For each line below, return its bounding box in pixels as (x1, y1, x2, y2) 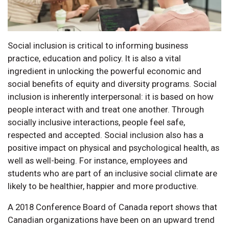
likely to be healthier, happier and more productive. (8, 180, 198, 191)
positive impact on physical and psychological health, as (8, 142, 219, 153)
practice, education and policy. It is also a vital (8, 53, 181, 63)
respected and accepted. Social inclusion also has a (8, 129, 203, 140)
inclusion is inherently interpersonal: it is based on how (8, 91, 214, 102)
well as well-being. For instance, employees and (8, 155, 188, 166)
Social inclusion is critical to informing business (8, 40, 188, 51)
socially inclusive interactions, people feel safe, (8, 117, 185, 127)
